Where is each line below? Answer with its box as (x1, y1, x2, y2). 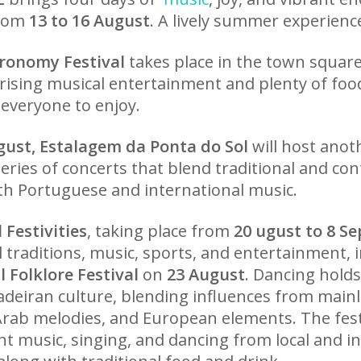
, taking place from (87, 220, 234, 242)
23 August (167, 263, 245, 285)
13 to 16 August (29, 10, 150, 31)
